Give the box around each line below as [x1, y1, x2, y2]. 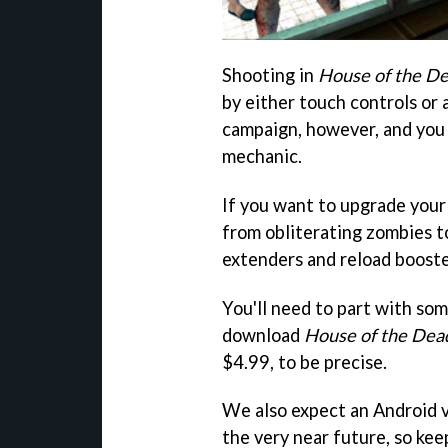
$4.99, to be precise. [222, 350, 387, 373]
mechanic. [222, 144, 302, 167]
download [222, 323, 304, 346]
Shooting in [222, 63, 318, 86]
